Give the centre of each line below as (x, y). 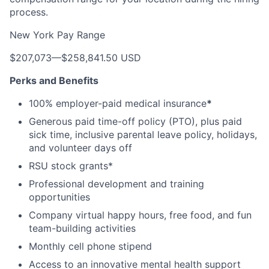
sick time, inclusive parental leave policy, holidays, (143, 134)
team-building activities (82, 228)
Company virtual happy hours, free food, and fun (140, 215)
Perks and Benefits (54, 80)
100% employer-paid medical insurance (118, 103)
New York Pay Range (57, 35)
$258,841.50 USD (101, 58)
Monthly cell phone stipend (90, 246)
